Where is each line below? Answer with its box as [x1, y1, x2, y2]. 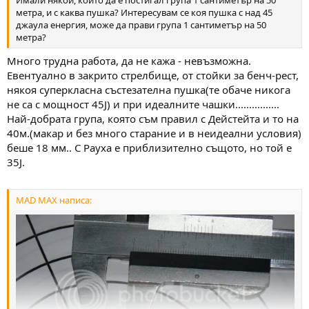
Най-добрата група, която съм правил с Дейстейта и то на [7, 111, 299, 126]
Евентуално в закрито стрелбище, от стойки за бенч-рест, [7, 68, 299, 82]
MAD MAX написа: [16, 194, 92, 206]
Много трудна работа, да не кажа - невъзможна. [7, 53, 251, 68]
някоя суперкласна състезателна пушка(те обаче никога [7, 82, 290, 97]
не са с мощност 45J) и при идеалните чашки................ [7, 97, 279, 111]
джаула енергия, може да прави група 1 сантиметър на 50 [16, 19, 266, 31]
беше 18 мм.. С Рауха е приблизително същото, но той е [7, 140, 292, 154]
